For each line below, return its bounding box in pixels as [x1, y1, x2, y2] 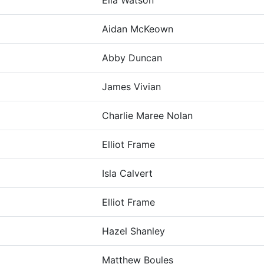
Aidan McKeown [102, 23, 173, 35]
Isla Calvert [102, 167, 153, 179]
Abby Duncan [102, 52, 162, 64]
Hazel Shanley [102, 225, 165, 237]
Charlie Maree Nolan [102, 110, 193, 121]
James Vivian [102, 81, 161, 93]
